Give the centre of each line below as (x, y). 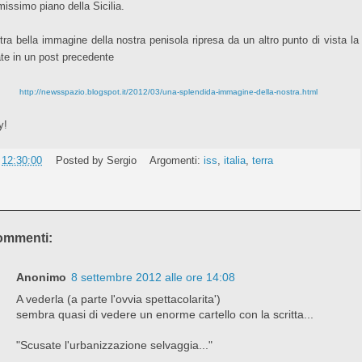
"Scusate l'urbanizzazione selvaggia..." (114, 345)
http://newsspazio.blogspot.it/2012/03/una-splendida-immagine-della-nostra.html (168, 91)
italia (235, 160)
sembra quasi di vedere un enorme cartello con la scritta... (165, 314)
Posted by (81, 160)
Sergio (121, 160)
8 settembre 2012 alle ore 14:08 (153, 277)
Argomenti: (177, 160)
